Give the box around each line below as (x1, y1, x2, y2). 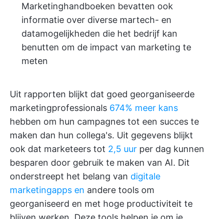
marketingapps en (10, 185, 85, 196)
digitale (131, 171, 160, 182)
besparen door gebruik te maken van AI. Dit (10, 157, 190, 168)
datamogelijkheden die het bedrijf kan (22, 28, 177, 39)
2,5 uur (108, 144, 137, 154)
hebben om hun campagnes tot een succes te (10, 116, 199, 127)
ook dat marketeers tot (10, 144, 108, 154)
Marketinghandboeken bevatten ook (22, 1, 173, 12)
